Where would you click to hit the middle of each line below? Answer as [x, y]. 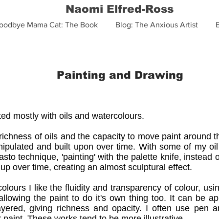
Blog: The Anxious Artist [157, 25]
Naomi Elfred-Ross [120, 9]
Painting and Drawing [120, 75]
